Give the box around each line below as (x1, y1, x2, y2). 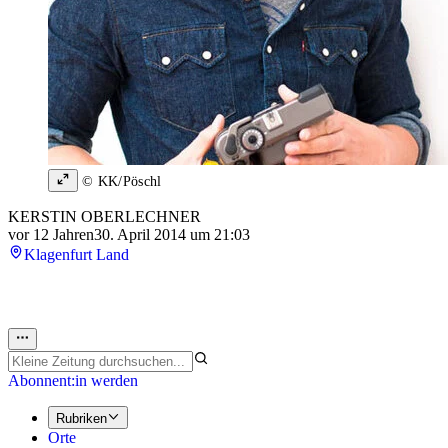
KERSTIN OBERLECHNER (8, 208, 201, 226)
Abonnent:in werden (8, 372, 138, 390)
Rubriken (56, 410, 107, 426)
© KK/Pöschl (78, 174, 162, 190)
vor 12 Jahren (8, 226, 94, 244)
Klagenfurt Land (24, 246, 129, 264)
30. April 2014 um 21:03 (94, 226, 250, 244)
